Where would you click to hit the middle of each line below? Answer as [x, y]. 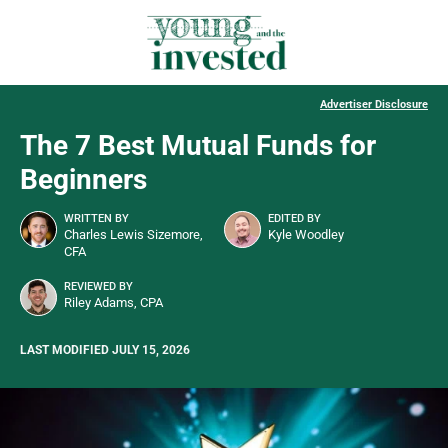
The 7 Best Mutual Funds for [198, 146]
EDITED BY [294, 219]
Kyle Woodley [306, 235]
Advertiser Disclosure [374, 105]
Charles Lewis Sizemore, [133, 235]
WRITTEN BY [96, 219]
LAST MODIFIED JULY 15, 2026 [105, 350]
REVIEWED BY [98, 287]
